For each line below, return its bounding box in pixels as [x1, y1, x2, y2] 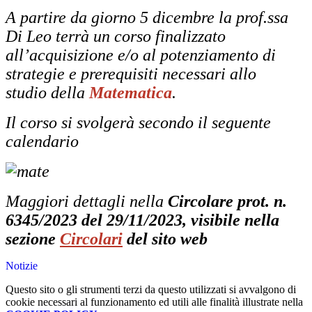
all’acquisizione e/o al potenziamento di [6, 46, 276, 65]
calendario [6, 132, 83, 151]
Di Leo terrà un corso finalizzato [6, 27, 226, 46]
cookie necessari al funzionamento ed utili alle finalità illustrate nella [6, 296, 303, 309]
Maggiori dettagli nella [6, 192, 168, 211]
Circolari [60, 230, 123, 249]
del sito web [127, 230, 208, 249]
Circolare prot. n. [168, 192, 287, 211]
